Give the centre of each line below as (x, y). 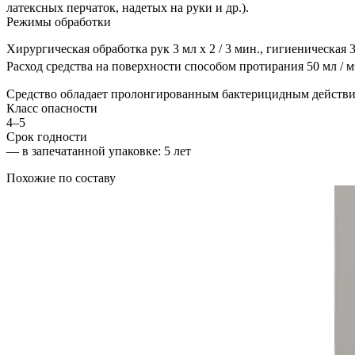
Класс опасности (52, 108)
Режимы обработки (59, 22)
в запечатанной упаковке (90, 151)
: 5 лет (174, 151)
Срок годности (47, 136)
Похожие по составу (61, 177)
